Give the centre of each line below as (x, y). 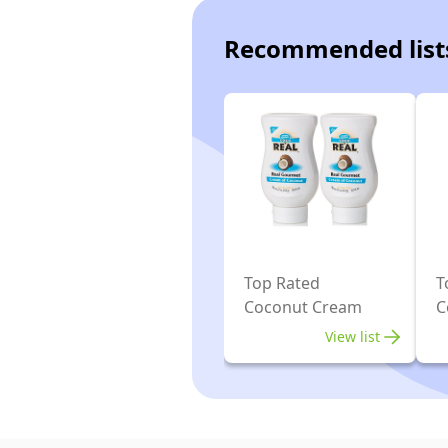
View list (352, 336)
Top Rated (282, 283)
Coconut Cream (303, 307)
